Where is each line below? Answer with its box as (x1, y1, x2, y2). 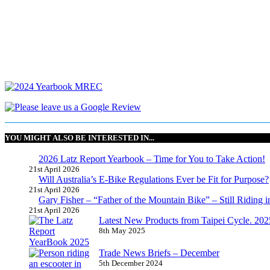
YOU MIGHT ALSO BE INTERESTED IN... (5, 133, 154, 143)
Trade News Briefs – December (99, 247, 219, 258)
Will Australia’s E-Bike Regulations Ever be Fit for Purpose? (39, 174, 269, 184)
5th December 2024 (99, 258, 163, 268)
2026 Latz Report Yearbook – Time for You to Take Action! (39, 153, 265, 164)
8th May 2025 (99, 225, 145, 235)
